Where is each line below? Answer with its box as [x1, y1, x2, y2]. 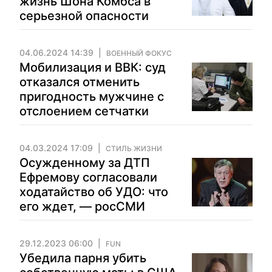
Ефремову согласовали [19, 170, 157, 185]
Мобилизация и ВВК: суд [19, 60, 166, 75]
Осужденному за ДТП [19, 155, 150, 170]
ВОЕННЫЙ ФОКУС [106, 49, 172, 58]
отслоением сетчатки [19, 104, 149, 118]
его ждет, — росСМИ [19, 199, 145, 214]
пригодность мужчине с [19, 89, 164, 104]
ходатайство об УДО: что [19, 185, 168, 199]
